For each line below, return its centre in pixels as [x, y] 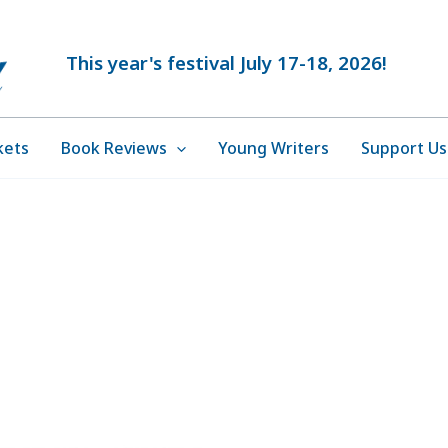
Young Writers [274, 148]
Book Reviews [113, 148]
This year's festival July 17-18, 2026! [224, 63]
